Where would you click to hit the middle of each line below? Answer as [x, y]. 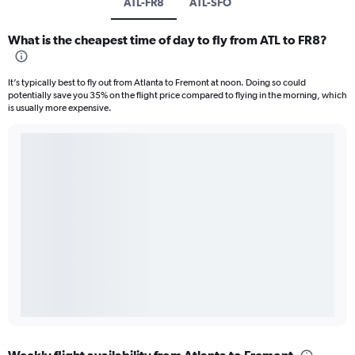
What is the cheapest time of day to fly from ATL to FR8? [168, 40]
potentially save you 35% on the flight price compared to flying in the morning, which [177, 95]
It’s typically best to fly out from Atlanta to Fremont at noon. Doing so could [157, 83]
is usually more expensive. [60, 108]
